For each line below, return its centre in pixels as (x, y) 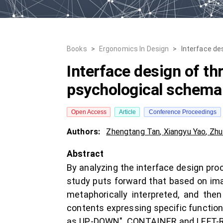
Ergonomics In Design (134, 49)
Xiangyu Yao (185, 132)
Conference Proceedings (182, 112)
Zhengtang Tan (133, 132)
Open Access (89, 112)
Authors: (85, 132)
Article (127, 112)
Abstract (85, 154)
